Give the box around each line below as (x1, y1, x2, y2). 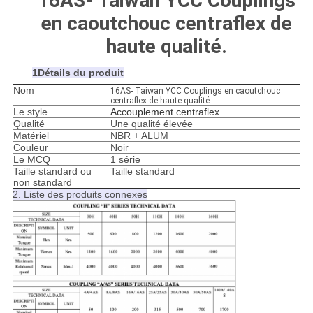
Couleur (13, 142, 48, 154)
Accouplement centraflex (110, 106, 219, 118)
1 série (110, 154, 140, 166)
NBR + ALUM (110, 130, 168, 142)
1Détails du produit (31, 67, 124, 79)
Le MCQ (13, 154, 50, 166)
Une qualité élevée (110, 118, 193, 130)
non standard (13, 177, 72, 189)
